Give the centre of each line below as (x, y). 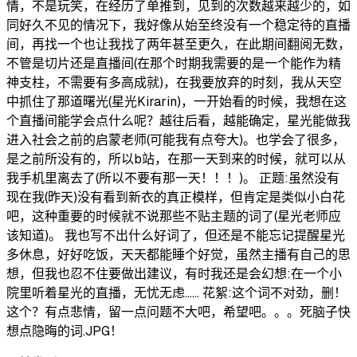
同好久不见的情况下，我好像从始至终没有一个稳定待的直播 (178, 25)
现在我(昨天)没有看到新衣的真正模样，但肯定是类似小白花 (176, 198)
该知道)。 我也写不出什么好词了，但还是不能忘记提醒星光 (176, 236)
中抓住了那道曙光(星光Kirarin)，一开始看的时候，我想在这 (177, 102)
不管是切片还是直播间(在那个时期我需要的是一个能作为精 (174, 64)
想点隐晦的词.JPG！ (65, 331)
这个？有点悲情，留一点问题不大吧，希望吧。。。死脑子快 (178, 312)
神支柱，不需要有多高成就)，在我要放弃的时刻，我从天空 (174, 83)
